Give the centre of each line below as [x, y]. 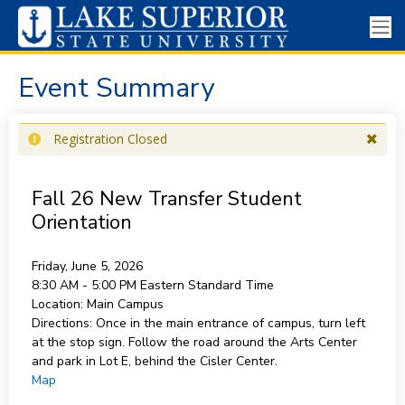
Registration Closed [110, 139]
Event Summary [116, 88]
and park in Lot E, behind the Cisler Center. [154, 361]
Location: [57, 304]
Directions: [61, 323]
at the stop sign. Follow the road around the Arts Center [194, 342]
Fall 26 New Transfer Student [166, 199]
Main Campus [125, 304]
